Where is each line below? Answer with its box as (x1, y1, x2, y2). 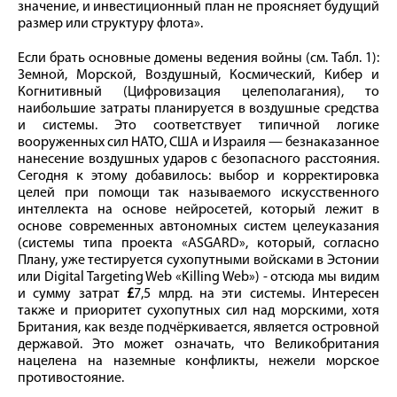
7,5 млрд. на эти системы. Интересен (134, 286, 379, 301)
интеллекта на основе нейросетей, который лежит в (18, 202, 379, 217)
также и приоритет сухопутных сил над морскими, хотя (18, 303, 379, 318)
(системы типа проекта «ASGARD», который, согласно (18, 236, 379, 251)
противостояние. (18, 370, 124, 385)
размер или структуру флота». (18, 16, 203, 31)
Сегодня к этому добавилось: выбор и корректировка (18, 168, 379, 183)
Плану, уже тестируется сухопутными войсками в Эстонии (18, 253, 379, 268)
